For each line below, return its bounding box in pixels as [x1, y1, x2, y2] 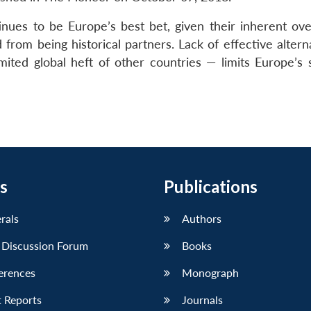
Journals [182, 293, 223, 307]
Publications [164, 176, 258, 197]
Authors [182, 212, 221, 226]
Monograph [182, 266, 239, 280]
